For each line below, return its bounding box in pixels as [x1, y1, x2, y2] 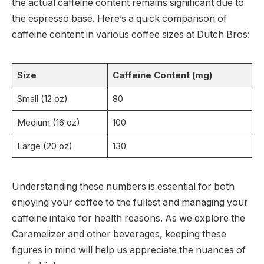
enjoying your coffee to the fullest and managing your [12, 197, 248, 209]
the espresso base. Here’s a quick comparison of [12, 13, 227, 25]
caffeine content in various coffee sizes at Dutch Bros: [12, 29, 250, 41]
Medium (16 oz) [16, 117, 80, 128]
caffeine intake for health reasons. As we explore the [12, 213, 245, 225]
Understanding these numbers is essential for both [12, 181, 235, 193]
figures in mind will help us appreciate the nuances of [12, 245, 246, 256]
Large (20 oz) [16, 140, 72, 152]
